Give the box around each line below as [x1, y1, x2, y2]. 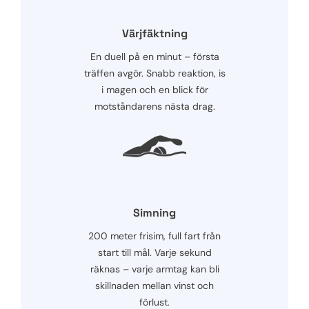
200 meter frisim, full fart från [88, 229, 221, 242]
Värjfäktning [121, 26, 188, 41]
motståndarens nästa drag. [94, 99, 215, 112]
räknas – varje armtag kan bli [90, 262, 219, 275]
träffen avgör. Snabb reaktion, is [83, 66, 226, 79]
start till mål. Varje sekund [97, 246, 212, 259]
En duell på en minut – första [90, 50, 219, 63]
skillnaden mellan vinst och [95, 279, 214, 292]
